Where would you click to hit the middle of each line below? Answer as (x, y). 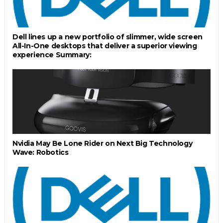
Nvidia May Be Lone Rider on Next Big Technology (102, 143)
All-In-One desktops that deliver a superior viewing (105, 46)
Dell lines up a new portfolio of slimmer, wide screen (107, 37)
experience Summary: (52, 55)
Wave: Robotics (40, 152)
